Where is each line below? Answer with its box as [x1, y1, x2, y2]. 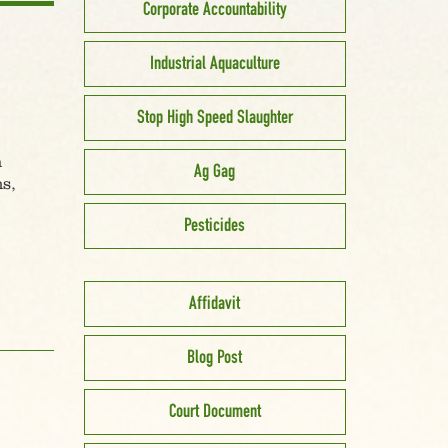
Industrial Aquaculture [149, 53, 280, 74]
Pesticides [184, 215, 246, 236]
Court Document [168, 401, 261, 422]
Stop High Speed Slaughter [136, 107, 293, 128]
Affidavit [189, 293, 241, 314]
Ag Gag [194, 161, 236, 182]
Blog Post [187, 347, 243, 368]
